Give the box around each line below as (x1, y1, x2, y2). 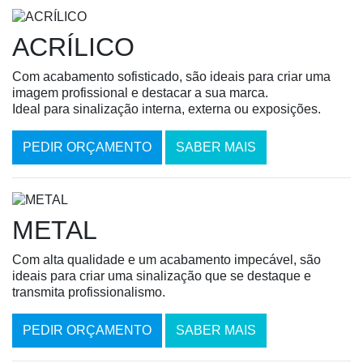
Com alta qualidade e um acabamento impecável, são (12, 252, 321, 267)
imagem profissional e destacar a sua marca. (12, 85, 268, 100)
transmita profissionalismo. (12, 284, 165, 299)
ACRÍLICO (12, 32, 135, 62)
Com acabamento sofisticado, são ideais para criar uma (12, 69, 331, 83)
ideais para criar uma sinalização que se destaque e (12, 268, 311, 283)
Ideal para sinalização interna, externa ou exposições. (12, 101, 321, 116)
